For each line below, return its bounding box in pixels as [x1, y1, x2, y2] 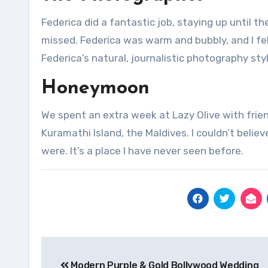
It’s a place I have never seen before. [70, 145, 243, 157]
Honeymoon [41, 79, 150, 98]
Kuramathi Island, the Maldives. [41, 127, 189, 139]
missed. [41, 34, 78, 46]
